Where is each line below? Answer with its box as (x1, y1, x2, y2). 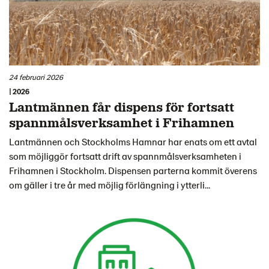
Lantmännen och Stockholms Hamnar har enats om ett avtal (9, 135, 257, 147)
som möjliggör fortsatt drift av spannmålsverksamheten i (9, 150, 241, 162)
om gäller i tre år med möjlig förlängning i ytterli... (9, 178, 210, 190)
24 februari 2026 (9, 72, 63, 82)
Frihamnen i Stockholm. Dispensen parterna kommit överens (9, 164, 257, 176)
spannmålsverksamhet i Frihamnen (9, 113, 234, 130)
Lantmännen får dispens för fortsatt (9, 98, 234, 114)
